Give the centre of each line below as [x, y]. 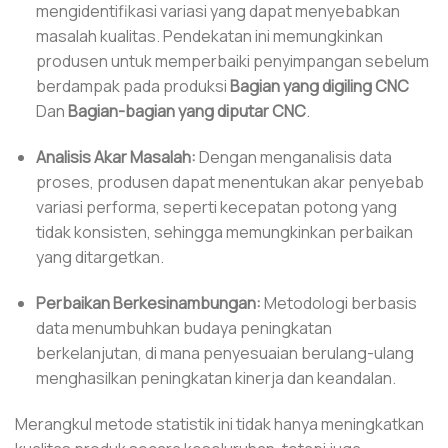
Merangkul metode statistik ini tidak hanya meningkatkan [219, 423]
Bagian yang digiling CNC [319, 86]
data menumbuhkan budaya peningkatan [183, 327]
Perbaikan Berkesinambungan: [148, 302]
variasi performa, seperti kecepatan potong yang [216, 207]
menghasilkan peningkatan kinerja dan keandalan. [215, 377]
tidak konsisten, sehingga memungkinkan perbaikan [224, 232]
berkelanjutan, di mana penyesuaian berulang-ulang [224, 352]
